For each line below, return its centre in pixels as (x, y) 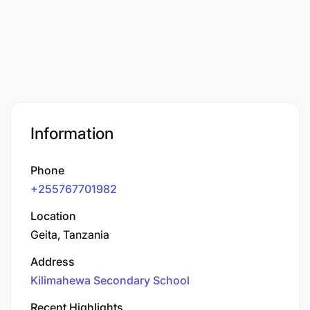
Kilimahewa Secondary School (110, 280)
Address (53, 261)
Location (53, 216)
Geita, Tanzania (70, 234)
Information (72, 133)
